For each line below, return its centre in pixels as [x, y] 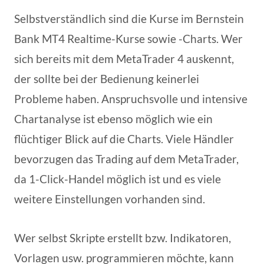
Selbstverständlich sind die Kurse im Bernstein [129, 18]
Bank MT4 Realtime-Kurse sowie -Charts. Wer [128, 38]
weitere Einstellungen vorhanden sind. [110, 199]
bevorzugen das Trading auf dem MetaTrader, [126, 159]
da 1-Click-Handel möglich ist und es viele [118, 179]
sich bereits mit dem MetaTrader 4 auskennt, [124, 58]
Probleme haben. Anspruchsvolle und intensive [131, 98]
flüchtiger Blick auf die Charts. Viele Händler [124, 138]
